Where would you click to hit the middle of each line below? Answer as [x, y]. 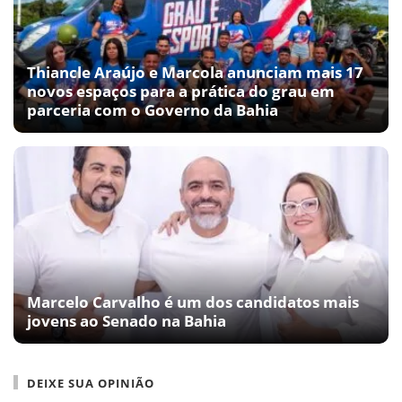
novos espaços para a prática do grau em [181, 91]
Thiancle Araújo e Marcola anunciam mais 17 [195, 72]
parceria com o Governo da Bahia [153, 109]
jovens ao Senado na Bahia [127, 320]
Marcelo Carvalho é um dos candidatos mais [193, 301]
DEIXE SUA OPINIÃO [91, 383]
